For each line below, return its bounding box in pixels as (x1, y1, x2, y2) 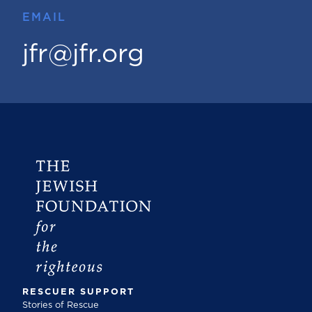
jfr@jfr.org (22, 42, 144, 68)
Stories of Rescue (22, 301, 99, 311)
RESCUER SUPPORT (22, 288, 134, 297)
